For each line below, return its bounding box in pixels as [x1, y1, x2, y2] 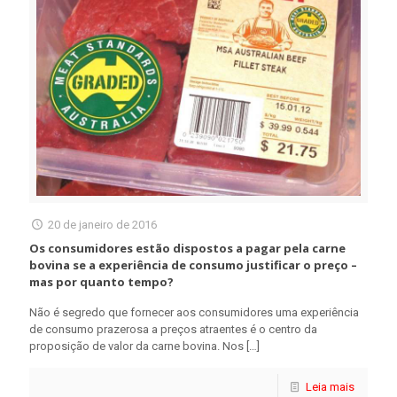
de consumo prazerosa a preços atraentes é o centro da [29, 323, 317, 336]
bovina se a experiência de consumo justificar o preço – [29, 257, 357, 273]
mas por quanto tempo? [29, 274, 174, 290]
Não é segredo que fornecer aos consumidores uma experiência [29, 306, 359, 319]
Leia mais [306, 380, 354, 393]
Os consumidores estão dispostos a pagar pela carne [29, 240, 346, 256]
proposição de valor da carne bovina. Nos [29, 339, 244, 353]
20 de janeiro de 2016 [48, 218, 158, 231]
